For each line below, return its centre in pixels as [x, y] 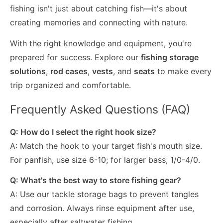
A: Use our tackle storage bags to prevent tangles [104, 194]
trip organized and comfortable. [70, 85]
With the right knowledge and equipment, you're [101, 43]
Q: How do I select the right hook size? [83, 132]
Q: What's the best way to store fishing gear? [96, 180]
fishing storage [170, 57]
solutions [28, 71]
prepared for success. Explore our [75, 57]
